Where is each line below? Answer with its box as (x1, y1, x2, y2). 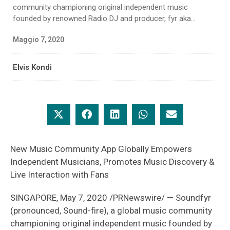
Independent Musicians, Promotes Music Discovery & (10, 157, 215, 167)
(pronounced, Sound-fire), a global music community (10, 205, 212, 216)
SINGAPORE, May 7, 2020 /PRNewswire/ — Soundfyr (10, 193, 211, 203)
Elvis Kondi (13, 63, 52, 72)
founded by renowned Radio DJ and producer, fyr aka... (13, 14, 196, 23)
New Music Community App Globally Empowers (10, 144, 192, 154)
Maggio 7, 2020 (13, 35, 64, 44)
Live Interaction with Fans (10, 169, 111, 180)
